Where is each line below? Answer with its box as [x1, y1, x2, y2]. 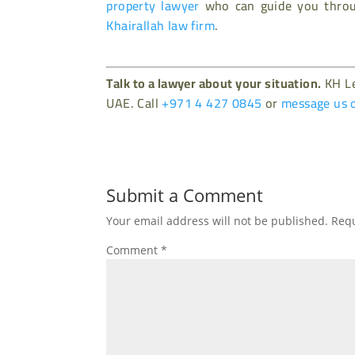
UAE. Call [106, 91, 162, 116]
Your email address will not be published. [106, 213, 329, 229]
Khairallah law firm [106, 13, 216, 38]
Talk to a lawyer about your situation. [106, 71, 322, 96]
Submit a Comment [106, 183, 264, 208]
